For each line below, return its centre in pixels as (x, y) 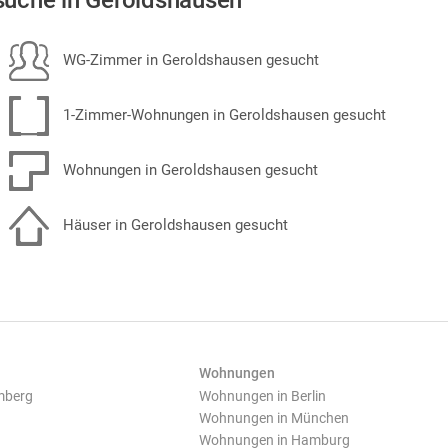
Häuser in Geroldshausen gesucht (173, 224)
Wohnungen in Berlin (262, 396)
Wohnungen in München (274, 418)
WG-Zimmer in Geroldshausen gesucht (189, 59)
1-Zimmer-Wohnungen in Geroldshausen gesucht (222, 114)
